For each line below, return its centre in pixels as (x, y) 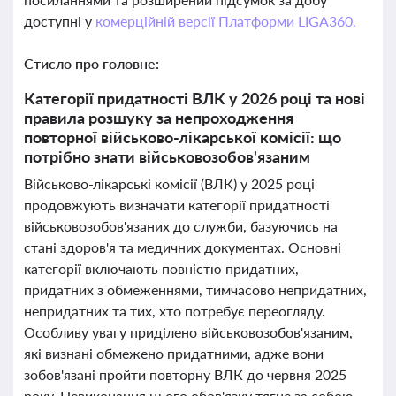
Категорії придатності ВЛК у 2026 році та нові (194, 98)
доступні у (60, 21)
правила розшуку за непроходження (159, 118)
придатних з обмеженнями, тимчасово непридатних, (195, 289)
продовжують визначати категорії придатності (177, 205)
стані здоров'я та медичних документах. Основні (183, 247)
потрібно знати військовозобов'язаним (167, 156)
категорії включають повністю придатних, (161, 268)
